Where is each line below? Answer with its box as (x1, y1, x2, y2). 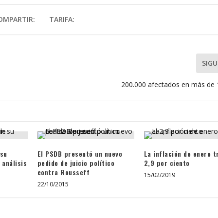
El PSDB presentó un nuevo (37, 148, 123, 159)
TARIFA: (49, 14, 74, 24)
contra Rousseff (37, 166, 90, 177)
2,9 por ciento (144, 157, 190, 168)
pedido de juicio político (37, 157, 115, 168)
